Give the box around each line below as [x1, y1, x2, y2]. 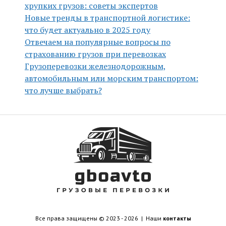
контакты [162, 214, 191, 222]
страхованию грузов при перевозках [24, 48, 166, 60]
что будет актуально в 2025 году [24, 24, 150, 35]
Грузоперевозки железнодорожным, [24, 61, 166, 72]
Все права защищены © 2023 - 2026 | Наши [35, 214, 163, 222]
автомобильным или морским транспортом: [24, 73, 198, 84]
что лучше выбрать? [24, 85, 102, 96]
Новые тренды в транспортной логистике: [24, 12, 190, 23]
